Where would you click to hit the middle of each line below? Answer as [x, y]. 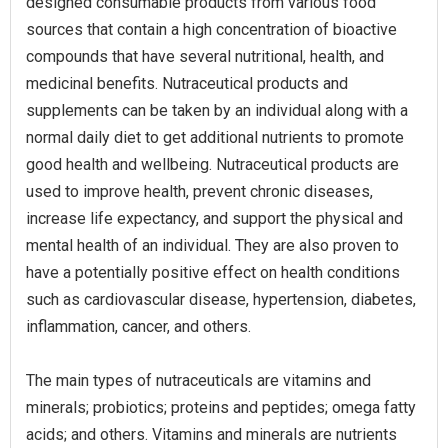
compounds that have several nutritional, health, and [205, 56]
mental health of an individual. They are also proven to [212, 245]
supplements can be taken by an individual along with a [217, 110]
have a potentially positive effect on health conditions [213, 272]
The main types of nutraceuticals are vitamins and [198, 380]
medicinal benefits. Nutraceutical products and [187, 83]
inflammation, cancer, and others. [138, 326]
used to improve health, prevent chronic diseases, [199, 191]
